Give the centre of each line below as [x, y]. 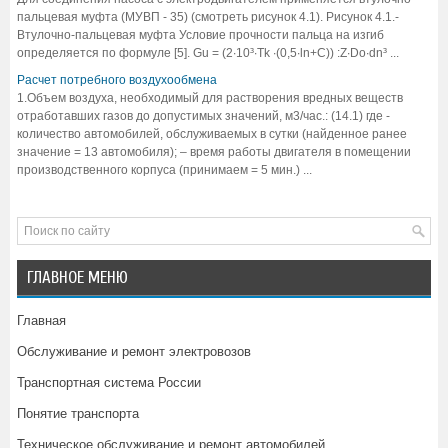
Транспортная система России [109, 382]
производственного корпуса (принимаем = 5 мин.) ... [164, 169]
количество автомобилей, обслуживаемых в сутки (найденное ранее [212, 133]
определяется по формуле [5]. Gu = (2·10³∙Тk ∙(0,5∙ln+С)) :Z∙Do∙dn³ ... [208, 52]
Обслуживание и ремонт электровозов [134, 351]
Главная [41, 320]
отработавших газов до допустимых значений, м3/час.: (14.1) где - [203, 115]
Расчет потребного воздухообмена [117, 79]
